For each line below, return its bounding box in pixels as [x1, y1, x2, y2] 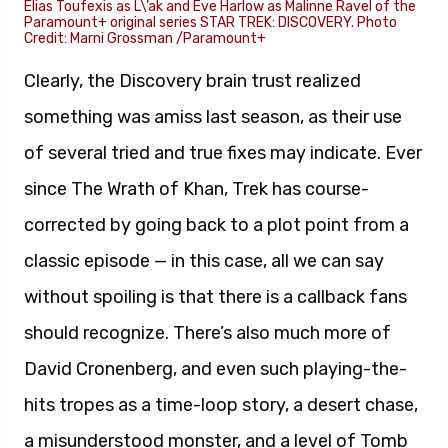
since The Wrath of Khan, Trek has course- [24, 178, 369, 201]
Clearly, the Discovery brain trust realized [24, 70, 361, 93]
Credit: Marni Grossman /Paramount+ [24, 30, 266, 48]
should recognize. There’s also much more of [24, 322, 391, 345]
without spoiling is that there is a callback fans [24, 286, 407, 309]
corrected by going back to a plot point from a [24, 214, 409, 237]
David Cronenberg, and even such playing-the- [24, 358, 407, 381]
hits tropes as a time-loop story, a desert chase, [24, 394, 418, 417]
